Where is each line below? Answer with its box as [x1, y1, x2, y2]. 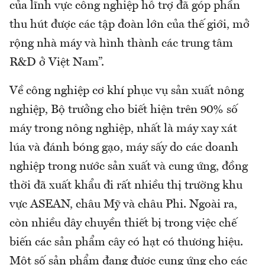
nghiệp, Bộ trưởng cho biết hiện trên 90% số [9, 104, 238, 117]
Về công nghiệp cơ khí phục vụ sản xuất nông [9, 85, 244, 98]
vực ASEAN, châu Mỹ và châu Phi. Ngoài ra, [9, 199, 237, 211]
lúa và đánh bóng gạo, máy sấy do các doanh [9, 142, 238, 154]
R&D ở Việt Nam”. [9, 57, 104, 69]
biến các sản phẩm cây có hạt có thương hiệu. [9, 237, 243, 249]
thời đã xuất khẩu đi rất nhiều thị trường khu [9, 180, 243, 192]
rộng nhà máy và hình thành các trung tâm [9, 38, 233, 50]
